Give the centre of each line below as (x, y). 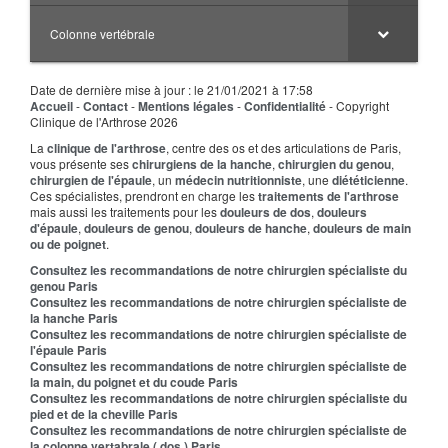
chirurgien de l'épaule (91, 180)
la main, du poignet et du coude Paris (134, 382)
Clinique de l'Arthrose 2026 (104, 121)
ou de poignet (68, 244)
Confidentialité (285, 106)
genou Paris (64, 286)
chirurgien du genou (334, 164)
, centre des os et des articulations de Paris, (283, 147)
